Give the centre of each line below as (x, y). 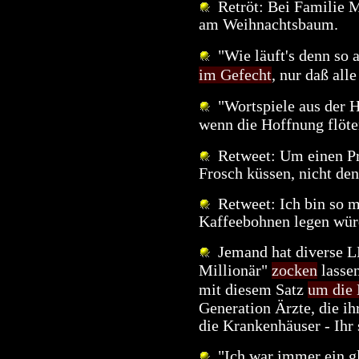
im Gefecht (235, 75)
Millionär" (235, 270)
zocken (294, 270)
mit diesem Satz (253, 289)
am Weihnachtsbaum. (268, 24)
